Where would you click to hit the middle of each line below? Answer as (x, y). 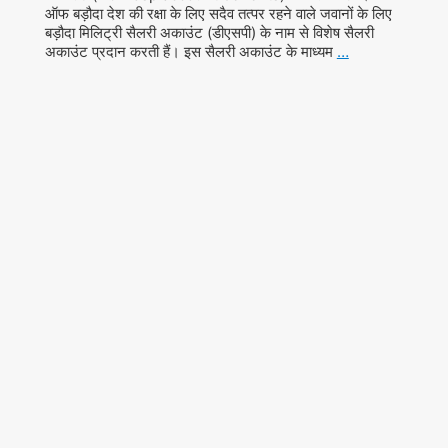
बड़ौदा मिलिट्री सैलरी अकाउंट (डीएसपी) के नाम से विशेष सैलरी (209, 32)
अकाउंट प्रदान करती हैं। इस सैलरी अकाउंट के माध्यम (190, 51)
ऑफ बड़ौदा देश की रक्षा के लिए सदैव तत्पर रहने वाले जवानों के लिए (218, 13)
